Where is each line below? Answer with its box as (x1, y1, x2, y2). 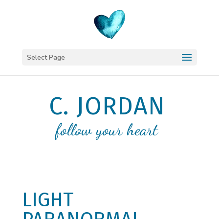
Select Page (26, 53, 65, 62)
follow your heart (56, 120, 158, 139)
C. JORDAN (48, 91, 165, 121)
